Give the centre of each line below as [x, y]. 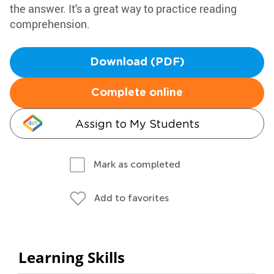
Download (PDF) [137, 62]
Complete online [137, 93]
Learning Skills [72, 257]
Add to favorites [131, 198]
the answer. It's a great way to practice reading [123, 9]
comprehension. [50, 24]
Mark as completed [137, 164]
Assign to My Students [137, 124]
